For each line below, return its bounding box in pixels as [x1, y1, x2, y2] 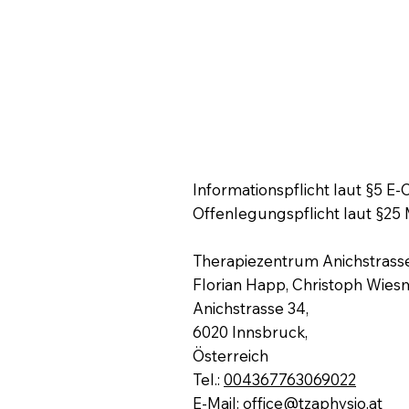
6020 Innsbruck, [193, 321, 312, 341]
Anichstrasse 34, [193, 298, 313, 318]
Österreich [193, 345, 269, 365]
